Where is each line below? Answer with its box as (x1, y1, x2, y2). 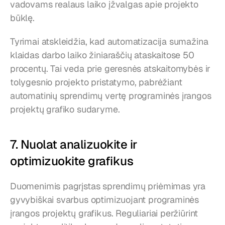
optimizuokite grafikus (10, 153, 134, 169)
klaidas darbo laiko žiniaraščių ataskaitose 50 (10, 49, 194, 61)
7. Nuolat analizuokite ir (10, 137, 138, 153)
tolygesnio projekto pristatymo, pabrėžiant (10, 76, 182, 88)
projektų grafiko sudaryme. (10, 103, 120, 116)
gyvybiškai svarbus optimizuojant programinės (10, 194, 199, 206)
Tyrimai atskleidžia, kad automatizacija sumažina (10, 36, 208, 48)
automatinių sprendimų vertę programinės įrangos (10, 90, 211, 102)
